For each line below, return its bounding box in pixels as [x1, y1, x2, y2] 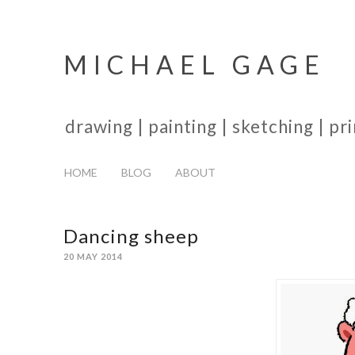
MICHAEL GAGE [63, 49, 326, 80]
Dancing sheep [63, 223, 199, 247]
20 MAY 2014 [63, 251, 123, 262]
